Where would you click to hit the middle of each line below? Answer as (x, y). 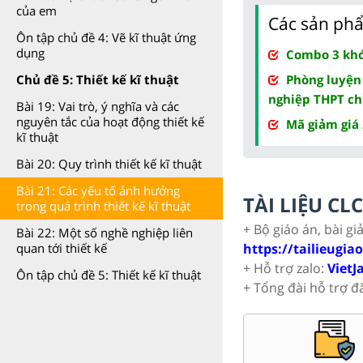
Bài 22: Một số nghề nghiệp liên (105, 233)
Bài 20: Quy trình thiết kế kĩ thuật (109, 164)
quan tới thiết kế (62, 248)
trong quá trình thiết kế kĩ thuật (103, 206)
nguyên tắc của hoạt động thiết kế (110, 122)
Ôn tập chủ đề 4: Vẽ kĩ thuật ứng (106, 37)
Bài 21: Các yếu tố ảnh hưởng (98, 190)
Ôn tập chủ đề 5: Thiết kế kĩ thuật (109, 275)
